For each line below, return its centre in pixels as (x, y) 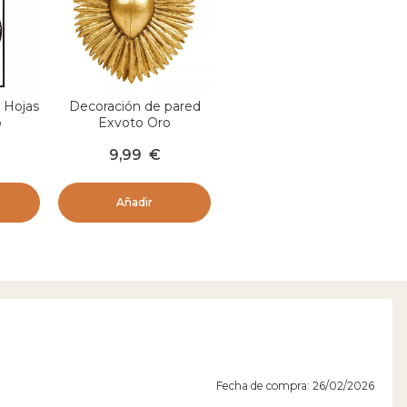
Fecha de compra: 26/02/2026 (295, 386)
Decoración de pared (134, 107)
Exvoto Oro (134, 123)
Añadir (134, 203)
